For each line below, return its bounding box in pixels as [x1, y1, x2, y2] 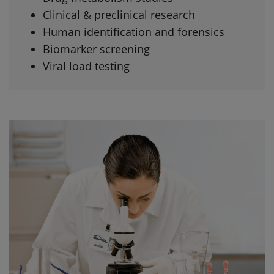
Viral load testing [43, 58, 130, 73]
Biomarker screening [43, 41, 150, 56]
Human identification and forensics [43, 24, 224, 39]
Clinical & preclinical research [43, 7, 195, 22]
